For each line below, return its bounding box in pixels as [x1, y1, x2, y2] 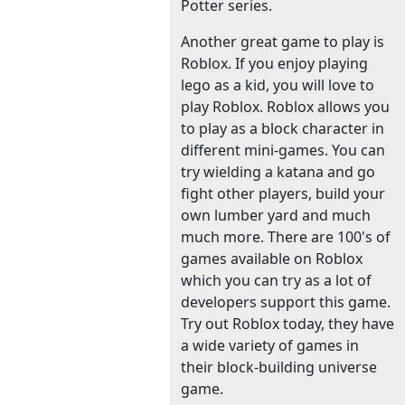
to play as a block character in [181, 118, 384, 138]
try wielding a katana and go [181, 162, 375, 182]
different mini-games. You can [181, 140, 385, 160]
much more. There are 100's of [181, 227, 391, 247]
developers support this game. [181, 292, 391, 312]
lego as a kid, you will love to [181, 75, 374, 95]
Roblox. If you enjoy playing [181, 53, 368, 73]
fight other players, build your [181, 184, 385, 203]
